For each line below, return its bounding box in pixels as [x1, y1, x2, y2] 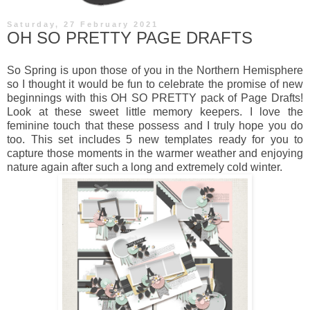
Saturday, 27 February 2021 [7, 19, 158, 28]
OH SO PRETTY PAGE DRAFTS [7, 28, 253, 47]
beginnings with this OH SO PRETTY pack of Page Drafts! [7, 92, 303, 104]
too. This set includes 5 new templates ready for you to [7, 134, 303, 146]
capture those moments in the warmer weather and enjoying [7, 147, 303, 160]
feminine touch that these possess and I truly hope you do [7, 120, 303, 132]
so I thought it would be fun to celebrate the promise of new [7, 78, 303, 91]
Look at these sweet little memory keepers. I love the [7, 106, 303, 118]
